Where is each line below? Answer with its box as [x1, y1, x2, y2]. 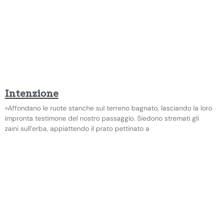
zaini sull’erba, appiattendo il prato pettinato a [5, 124, 149, 133]
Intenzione [5, 88, 58, 100]
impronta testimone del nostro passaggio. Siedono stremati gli [5, 113, 199, 123]
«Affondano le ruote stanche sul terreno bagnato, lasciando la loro [5, 103, 212, 112]
